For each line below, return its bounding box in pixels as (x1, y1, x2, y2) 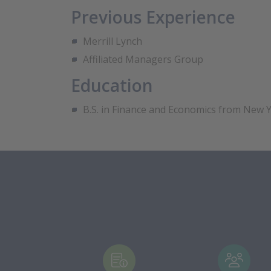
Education (71, 74, 153, 97)
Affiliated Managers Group (83, 53, 203, 67)
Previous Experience (71, 5, 235, 29)
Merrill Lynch (83, 34, 142, 48)
